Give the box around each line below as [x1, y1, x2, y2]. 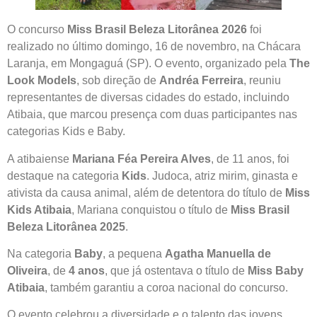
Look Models [7, 74, 76, 87]
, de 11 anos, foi [211, 152, 289, 165]
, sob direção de [76, 74, 159, 87]
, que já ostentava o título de [105, 265, 248, 277]
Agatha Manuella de [165, 248, 271, 260]
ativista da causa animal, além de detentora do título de [7, 186, 285, 199]
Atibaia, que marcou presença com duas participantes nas [7, 108, 297, 121]
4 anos [69, 265, 105, 277]
